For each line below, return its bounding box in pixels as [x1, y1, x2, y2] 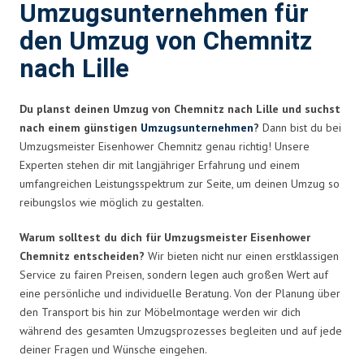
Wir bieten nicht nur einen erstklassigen [145, 248, 339, 263]
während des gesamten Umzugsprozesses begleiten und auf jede [19, 323, 342, 338]
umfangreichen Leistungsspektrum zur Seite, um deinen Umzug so [19, 175, 340, 191]
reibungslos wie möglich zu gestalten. [19, 194, 204, 210]
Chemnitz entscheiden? [19, 248, 145, 263]
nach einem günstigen [19, 119, 141, 135]
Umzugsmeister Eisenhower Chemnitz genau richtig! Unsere [19, 138, 310, 154]
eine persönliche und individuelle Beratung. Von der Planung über [19, 285, 340, 301]
